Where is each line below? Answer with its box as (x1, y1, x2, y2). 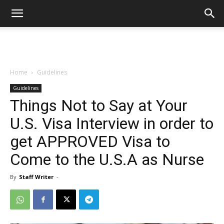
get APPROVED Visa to (10, 132, 170, 151)
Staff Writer (19, 173, 53, 180)
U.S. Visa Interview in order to (10, 114, 213, 133)
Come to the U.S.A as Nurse (10, 150, 204, 169)
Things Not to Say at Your (10, 96, 187, 115)
